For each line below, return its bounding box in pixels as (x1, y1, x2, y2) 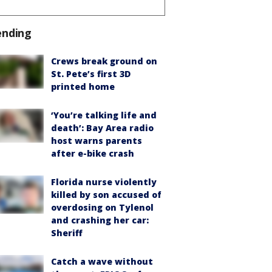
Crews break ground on (51, 55, 157, 67)
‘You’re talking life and (51, 109, 157, 121)
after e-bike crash (51, 147, 134, 159)
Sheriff (51, 226, 83, 239)
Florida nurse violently (51, 175, 157, 188)
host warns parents (51, 134, 142, 146)
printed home (51, 80, 115, 92)
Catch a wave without (51, 255, 153, 267)
